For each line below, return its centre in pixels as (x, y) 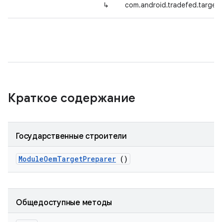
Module (31, 159)
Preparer (99, 159)
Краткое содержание (73, 98)
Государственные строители (71, 136)
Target (70, 159)
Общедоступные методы (64, 203)
